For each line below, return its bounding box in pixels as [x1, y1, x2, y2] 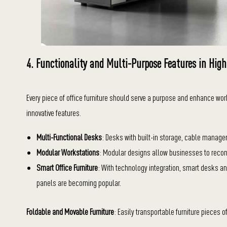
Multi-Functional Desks [36, 132, 102, 142]
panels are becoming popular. [36, 177, 121, 188]
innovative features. [26, 107, 81, 118]
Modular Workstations [36, 147, 99, 158]
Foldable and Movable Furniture [26, 206, 114, 217]
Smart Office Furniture [36, 162, 98, 173]
